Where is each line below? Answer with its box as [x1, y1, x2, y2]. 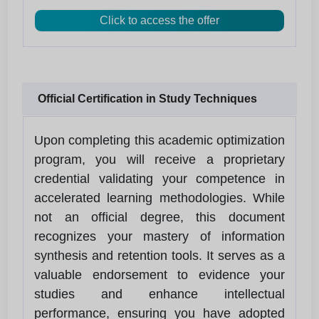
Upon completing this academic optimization [34, 132, 285, 147]
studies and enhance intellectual [34, 286, 285, 301]
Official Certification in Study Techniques [38, 92, 257, 105]
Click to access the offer [100, 14, 219, 26]
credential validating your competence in [34, 171, 285, 186]
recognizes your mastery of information [34, 229, 285, 244]
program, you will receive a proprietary [34, 152, 285, 167]
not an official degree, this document [34, 209, 285, 224]
